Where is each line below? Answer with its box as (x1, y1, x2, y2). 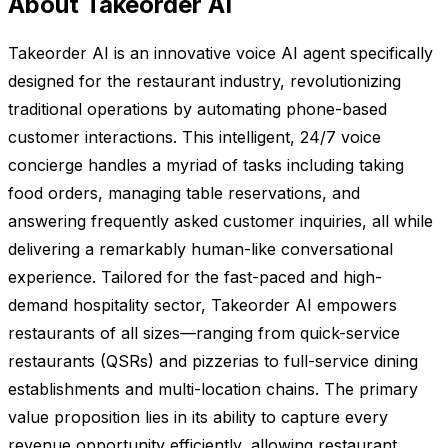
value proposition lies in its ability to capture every (8, 406, 388, 427)
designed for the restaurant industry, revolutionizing (8, 70, 401, 91)
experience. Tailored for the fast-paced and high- (8, 266, 382, 287)
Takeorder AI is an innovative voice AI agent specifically (8, 42, 433, 63)
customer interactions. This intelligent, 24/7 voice (8, 126, 381, 147)
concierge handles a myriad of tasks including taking (8, 154, 404, 175)
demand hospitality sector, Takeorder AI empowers (8, 294, 397, 315)
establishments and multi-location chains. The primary (8, 378, 418, 399)
